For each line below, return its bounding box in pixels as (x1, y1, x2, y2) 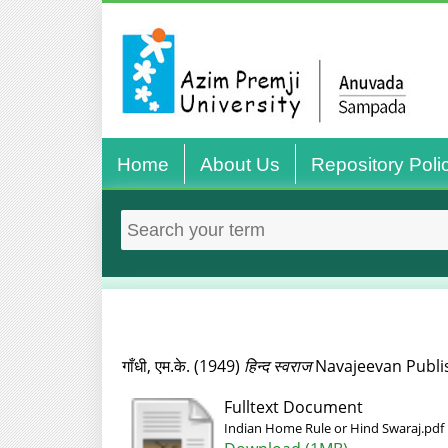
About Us (199, 154, 280, 175)
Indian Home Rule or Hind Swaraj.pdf (223, 419, 444, 437)
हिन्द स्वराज (243, 355, 311, 377)
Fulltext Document (223, 396, 363, 418)
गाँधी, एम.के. (121, 355, 190, 377)
